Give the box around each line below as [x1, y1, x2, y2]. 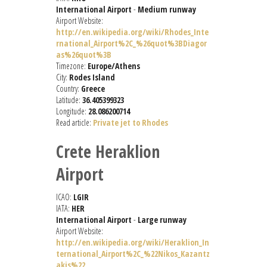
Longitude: [56, 105, 88, 117]
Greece [81, 83, 105, 95]
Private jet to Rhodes [93, 117, 168, 129]
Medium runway [138, 4, 196, 15]
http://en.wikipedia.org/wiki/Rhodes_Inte [56, 26, 209, 38]
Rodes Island [69, 72, 115, 83]
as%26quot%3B [56, 49, 111, 61]
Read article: [56, 117, 93, 129]
